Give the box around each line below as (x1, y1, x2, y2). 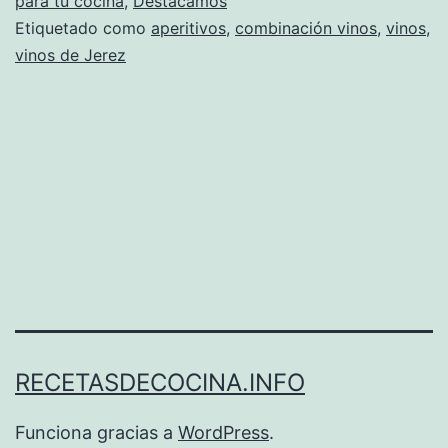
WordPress (178, 421, 269, 443)
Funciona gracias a (15, 421, 178, 443)
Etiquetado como (15, 17, 151, 38)
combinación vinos (235, 17, 377, 38)
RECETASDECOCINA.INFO (15, 367, 305, 397)
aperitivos (151, 17, 226, 38)
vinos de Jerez (15, 44, 126, 65)
